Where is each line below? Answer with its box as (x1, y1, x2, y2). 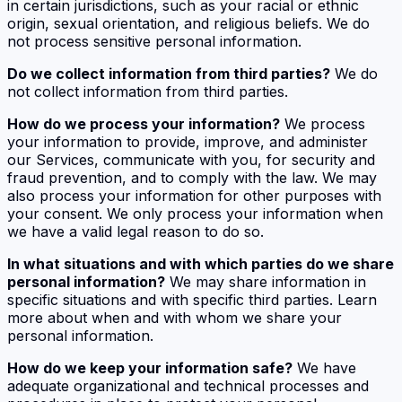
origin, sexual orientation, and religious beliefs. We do (7, 13, 370, 32)
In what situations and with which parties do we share (7, 254, 394, 273)
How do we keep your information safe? (7, 358, 293, 377)
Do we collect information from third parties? (7, 64, 330, 83)
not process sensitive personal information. (7, 31, 301, 50)
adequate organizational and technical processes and (7, 376, 369, 395)
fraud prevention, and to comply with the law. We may (7, 168, 377, 187)
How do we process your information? (7, 114, 280, 133)
